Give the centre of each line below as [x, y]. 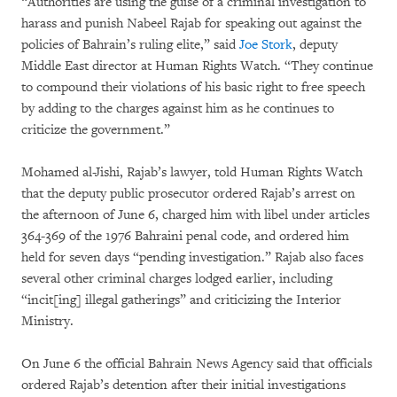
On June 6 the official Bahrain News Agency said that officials [197, 364]
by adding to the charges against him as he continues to [178, 109]
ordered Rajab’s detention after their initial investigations [183, 385]
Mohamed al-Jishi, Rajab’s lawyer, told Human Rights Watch [192, 172]
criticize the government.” [96, 130]
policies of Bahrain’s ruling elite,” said [130, 45]
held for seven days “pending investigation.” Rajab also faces [192, 257]
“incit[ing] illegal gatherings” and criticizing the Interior [181, 300]
